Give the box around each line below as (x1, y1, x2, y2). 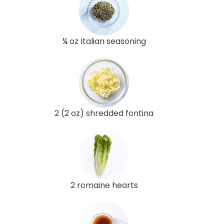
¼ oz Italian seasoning (62, 35, 146, 47)
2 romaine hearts (70, 179, 138, 191)
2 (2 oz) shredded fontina (54, 107, 153, 119)
